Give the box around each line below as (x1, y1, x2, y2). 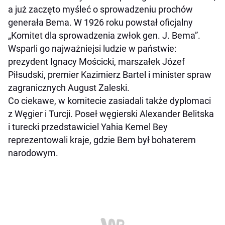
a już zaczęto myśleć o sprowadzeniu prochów (8, 4, 193, 15)
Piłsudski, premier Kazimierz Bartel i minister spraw (8, 69, 211, 80)
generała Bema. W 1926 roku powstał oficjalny (8, 17, 193, 28)
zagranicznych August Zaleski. (8, 82, 130, 93)
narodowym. (8, 147, 58, 158)
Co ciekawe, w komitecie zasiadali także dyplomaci (8, 95, 211, 106)
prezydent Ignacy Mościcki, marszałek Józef (8, 56, 185, 67)
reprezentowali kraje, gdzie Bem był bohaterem (8, 134, 196, 145)
